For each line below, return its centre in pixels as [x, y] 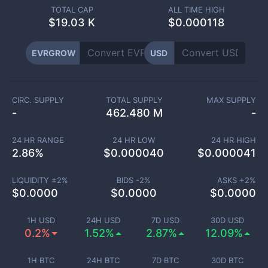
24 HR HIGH [234, 140]
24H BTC [103, 260]
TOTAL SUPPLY [134, 100]
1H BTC [41, 260]
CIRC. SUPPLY [38, 100]
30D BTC [227, 260]
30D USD [227, 220]
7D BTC [165, 260]
